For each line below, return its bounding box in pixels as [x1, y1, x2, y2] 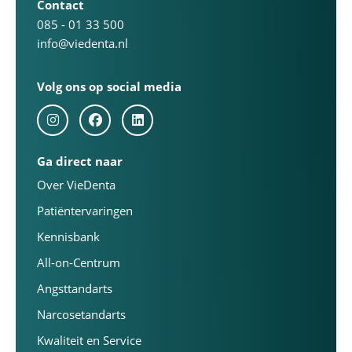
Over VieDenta [37, 177, 115, 192]
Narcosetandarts [37, 306, 126, 322]
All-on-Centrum [37, 255, 120, 270]
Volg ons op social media [37, 79, 181, 94]
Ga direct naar [37, 153, 123, 169]
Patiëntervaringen [37, 203, 133, 218]
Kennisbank [37, 229, 100, 244]
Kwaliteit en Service [37, 332, 141, 348]
